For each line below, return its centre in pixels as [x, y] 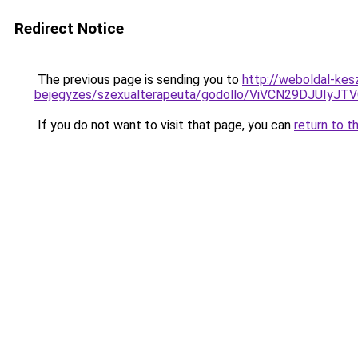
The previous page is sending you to [138, 80]
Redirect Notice [69, 28]
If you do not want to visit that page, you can [164, 125]
